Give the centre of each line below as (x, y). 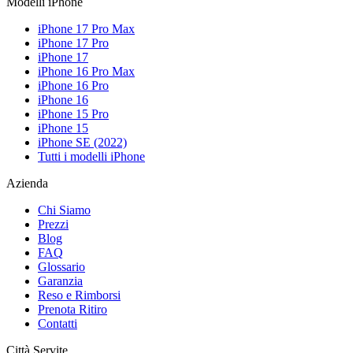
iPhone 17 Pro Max (86, 28)
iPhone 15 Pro (73, 113)
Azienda (27, 183)
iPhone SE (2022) (82, 142)
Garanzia (60, 281)
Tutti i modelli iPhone (91, 156)
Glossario (61, 266)
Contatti (58, 323)
